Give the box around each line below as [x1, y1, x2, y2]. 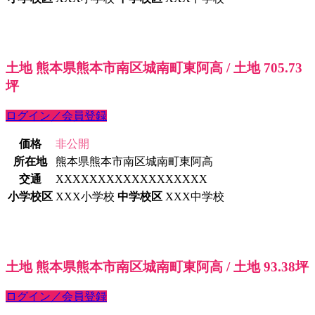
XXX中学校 [165, 191, 224, 203]
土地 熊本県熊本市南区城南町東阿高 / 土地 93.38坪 [6, 259, 309, 274]
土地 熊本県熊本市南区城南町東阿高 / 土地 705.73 [6, 60, 302, 76]
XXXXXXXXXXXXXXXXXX [56, 173, 207, 186]
